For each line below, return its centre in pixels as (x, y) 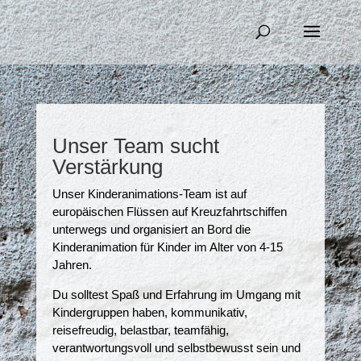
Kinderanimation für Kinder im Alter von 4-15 (167, 247)
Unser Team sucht (135, 146)
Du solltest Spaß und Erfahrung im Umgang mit (176, 295)
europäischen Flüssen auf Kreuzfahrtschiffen (169, 212)
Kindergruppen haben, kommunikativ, (149, 312)
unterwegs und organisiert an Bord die (151, 229)
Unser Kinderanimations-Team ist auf (149, 194)
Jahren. (72, 265)
